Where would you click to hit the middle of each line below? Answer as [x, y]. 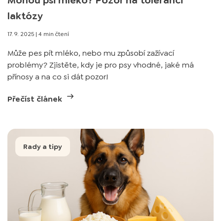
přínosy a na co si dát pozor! [58, 77]
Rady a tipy [43, 147]
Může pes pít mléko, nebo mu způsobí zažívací [91, 53]
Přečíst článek [36, 99]
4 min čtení [54, 34]
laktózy [25, 16]
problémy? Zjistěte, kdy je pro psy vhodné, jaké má [101, 65]
